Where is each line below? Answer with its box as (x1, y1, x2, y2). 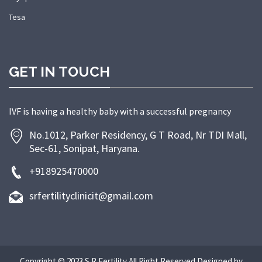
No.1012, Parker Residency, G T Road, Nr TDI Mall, (29, 128, 247, 142)
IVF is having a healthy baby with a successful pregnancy (9, 105, 231, 118)
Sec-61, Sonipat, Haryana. (29, 142, 140, 156)
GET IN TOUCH (9, 63, 110, 81)
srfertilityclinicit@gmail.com (29, 189, 153, 203)
